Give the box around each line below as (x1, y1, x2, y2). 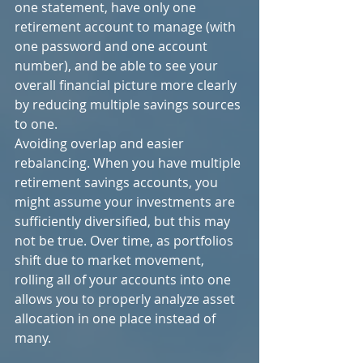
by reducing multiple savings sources (15, 96, 244, 113)
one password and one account (15, 37, 211, 55)
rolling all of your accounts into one (15, 271, 234, 288)
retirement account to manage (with (15, 18, 239, 36)
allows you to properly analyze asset (15, 290, 238, 308)
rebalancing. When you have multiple (15, 154, 244, 172)
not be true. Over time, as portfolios (15, 232, 237, 250)
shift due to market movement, (15, 251, 207, 269)
